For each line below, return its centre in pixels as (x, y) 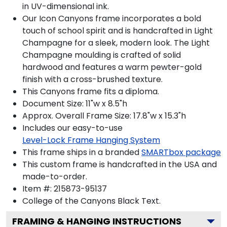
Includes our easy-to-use (72, 128)
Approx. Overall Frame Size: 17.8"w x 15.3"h (104, 116)
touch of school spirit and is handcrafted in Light (118, 30)
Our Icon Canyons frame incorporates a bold (112, 18)
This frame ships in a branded (81, 152)
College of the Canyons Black (81, 201)
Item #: (38, 188)
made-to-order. (55, 176)
